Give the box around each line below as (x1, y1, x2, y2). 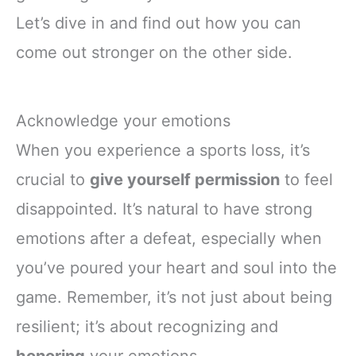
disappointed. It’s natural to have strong (16, 199, 312, 219)
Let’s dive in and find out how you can (16, 14, 301, 33)
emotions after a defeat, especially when (16, 229, 322, 249)
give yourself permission (90, 170, 280, 190)
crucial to (16, 170, 90, 190)
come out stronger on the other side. (16, 43, 292, 63)
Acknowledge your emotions (16, 111, 230, 131)
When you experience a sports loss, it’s (16, 141, 310, 161)
